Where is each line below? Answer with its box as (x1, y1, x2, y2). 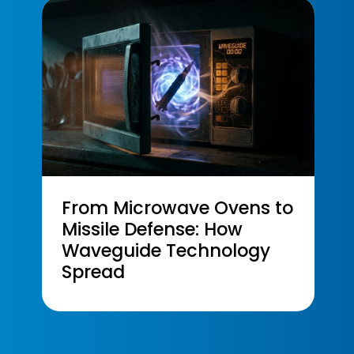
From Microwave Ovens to (62, 195, 294, 221)
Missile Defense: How (62, 217, 243, 243)
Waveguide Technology (62, 238, 271, 264)
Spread (62, 259, 126, 285)
